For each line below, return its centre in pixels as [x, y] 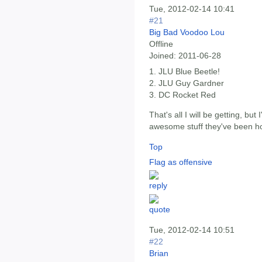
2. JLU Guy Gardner [187, 83]
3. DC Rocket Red [182, 94]
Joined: [163, 55]
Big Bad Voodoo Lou [187, 32]
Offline [161, 44]
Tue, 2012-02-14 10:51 [192, 230]
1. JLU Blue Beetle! [185, 71]
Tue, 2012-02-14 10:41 [192, 8]
